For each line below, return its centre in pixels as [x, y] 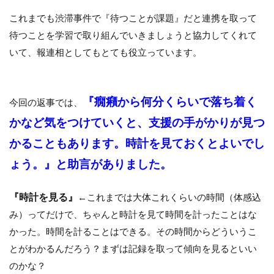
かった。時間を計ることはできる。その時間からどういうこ [133, 231]
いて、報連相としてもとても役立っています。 [106, 52]
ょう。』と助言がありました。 [91, 164]
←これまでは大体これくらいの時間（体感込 [169, 197]
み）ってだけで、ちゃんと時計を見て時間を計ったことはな [133, 214]
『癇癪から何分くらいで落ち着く [170, 101]
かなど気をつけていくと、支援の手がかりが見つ [137, 122]
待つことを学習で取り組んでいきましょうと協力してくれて [133, 35]
